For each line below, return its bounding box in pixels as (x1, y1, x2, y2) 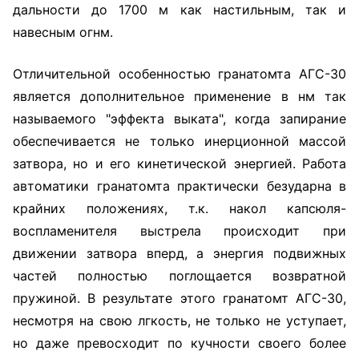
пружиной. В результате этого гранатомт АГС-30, (13, 290, 346, 306)
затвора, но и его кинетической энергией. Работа (13, 155, 346, 171)
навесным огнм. (13, 24, 113, 40)
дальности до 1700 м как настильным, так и (13, 2, 346, 18)
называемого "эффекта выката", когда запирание (13, 111, 346, 127)
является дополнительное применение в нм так (13, 88, 346, 104)
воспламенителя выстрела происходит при (13, 223, 346, 239)
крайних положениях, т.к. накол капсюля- (13, 200, 346, 216)
